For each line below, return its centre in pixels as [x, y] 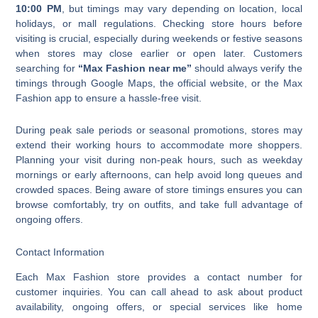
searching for [47, 68]
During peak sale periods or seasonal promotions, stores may [159, 130]
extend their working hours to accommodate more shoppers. [159, 145]
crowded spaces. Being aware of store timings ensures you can [159, 190]
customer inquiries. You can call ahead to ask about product [159, 292]
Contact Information [60, 252]
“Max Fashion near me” [135, 68]
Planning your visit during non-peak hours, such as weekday [159, 160]
